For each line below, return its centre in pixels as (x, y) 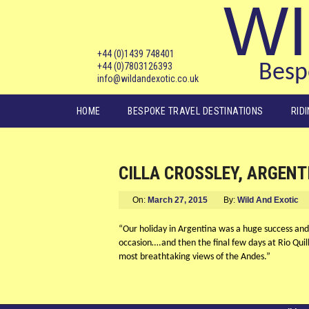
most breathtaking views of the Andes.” (195, 257)
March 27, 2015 (178, 200)
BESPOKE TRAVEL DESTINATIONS (196, 111)
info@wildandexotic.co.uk (148, 79)
